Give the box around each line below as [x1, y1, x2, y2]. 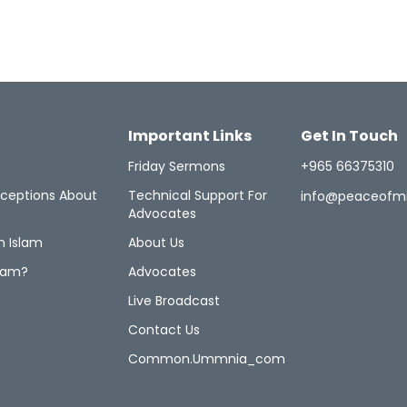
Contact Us [128, 321, 200, 340]
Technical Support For [128, 186, 267, 205]
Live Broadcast [128, 292, 220, 311]
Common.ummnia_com [128, 350, 285, 369]
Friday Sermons [128, 157, 225, 176]
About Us [128, 233, 184, 253]
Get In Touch [301, 125, 398, 147]
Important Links [128, 125, 252, 147]
